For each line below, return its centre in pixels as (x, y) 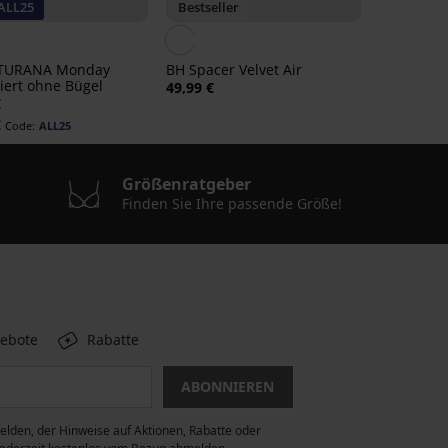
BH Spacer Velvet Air (233, 70)
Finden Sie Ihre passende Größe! (231, 204)
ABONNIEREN (227, 387)
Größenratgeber (186, 184)
